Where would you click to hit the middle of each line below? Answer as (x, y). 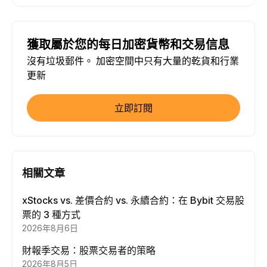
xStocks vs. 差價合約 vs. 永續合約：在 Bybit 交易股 (133, 200)
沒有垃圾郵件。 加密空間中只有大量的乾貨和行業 (133, 61)
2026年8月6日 (50, 228)
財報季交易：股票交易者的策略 (89, 250)
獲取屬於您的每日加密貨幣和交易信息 (128, 45)
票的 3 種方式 (51, 215)
